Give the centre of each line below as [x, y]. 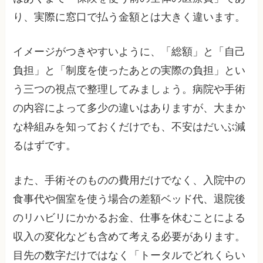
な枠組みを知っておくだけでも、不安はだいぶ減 [129, 127]
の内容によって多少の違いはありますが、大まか [129, 108]
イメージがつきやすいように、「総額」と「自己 [129, 52]
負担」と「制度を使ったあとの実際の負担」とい [129, 71]
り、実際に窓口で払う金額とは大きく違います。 [129, 17]
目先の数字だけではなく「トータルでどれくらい [129, 256]
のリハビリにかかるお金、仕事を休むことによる [129, 218]
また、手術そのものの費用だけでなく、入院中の [129, 181]
